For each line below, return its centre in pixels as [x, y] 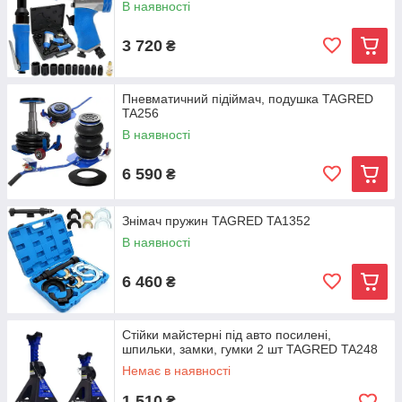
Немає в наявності [176, 371]
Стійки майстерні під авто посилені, [227, 335]
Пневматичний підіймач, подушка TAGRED [248, 99]
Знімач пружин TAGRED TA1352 [216, 221]
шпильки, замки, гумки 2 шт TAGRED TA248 [250, 349]
